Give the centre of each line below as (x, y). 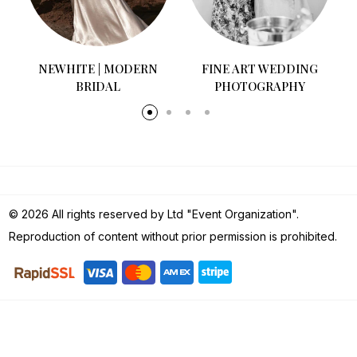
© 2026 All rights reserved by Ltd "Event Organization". (153, 214)
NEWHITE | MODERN (98, 68)
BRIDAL (98, 86)
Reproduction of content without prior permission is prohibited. (173, 237)
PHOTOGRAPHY (259, 86)
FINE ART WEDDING (259, 68)
